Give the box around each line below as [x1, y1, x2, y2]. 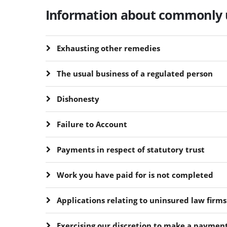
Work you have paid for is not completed [56, 169, 213, 180]
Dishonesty [56, 93, 99, 104]
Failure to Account [56, 119, 127, 129]
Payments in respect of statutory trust [56, 144, 205, 155]
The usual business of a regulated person [56, 68, 213, 79]
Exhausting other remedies [56, 43, 160, 53]
